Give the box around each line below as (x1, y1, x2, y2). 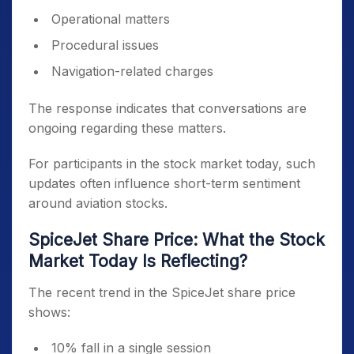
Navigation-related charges (51, 63, 213, 80)
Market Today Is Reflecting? (28, 251, 247, 272)
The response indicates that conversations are (28, 100, 307, 117)
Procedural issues (51, 37, 159, 54)
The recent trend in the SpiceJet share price (28, 284, 296, 301)
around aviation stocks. (28, 195, 168, 212)
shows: (28, 304, 70, 321)
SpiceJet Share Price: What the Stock (28, 230, 325, 250)
